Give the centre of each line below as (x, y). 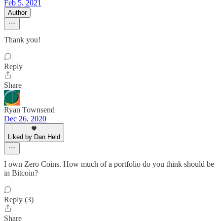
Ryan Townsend (29, 110)
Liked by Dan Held (34, 137)
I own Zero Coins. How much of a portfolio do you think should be (109, 164)
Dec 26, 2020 (25, 119)
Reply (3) (19, 200)
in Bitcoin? (21, 173)
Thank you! (22, 40)
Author (17, 13)
